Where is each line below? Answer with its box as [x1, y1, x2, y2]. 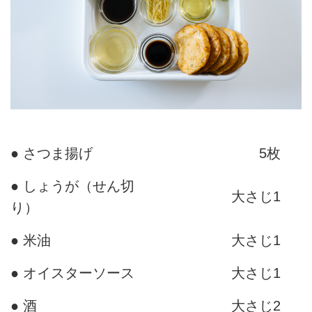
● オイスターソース [10, 265, 134, 281]
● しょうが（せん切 [10, 178, 134, 194]
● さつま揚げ [10, 146, 93, 162]
